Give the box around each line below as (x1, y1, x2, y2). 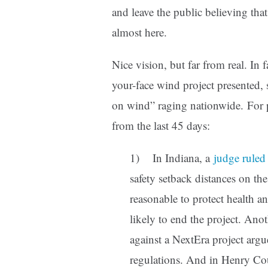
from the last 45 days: (112, 118, 210, 133)
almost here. (112, 25, 167, 40)
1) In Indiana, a (130, 150, 214, 166)
